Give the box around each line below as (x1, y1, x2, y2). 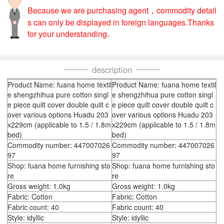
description (92, 63, 132, 76)
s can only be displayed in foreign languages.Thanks (27, 16, 214, 28)
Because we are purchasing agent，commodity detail (27, 4, 216, 16)
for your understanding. (27, 27, 109, 39)
